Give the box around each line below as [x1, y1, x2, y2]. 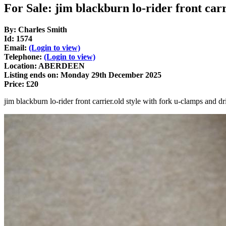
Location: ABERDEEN [4, 62, 85, 71]
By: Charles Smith [4, 25, 67, 34]
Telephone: [4, 52, 44, 62]
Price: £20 [4, 80, 38, 89]
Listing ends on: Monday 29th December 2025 [4, 71, 161, 80]
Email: [4, 43, 29, 52]
